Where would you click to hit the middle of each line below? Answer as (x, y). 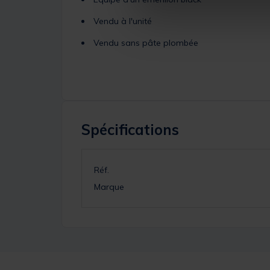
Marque (109, 187)
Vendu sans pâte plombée (146, 43)
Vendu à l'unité (123, 21)
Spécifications (130, 130)
